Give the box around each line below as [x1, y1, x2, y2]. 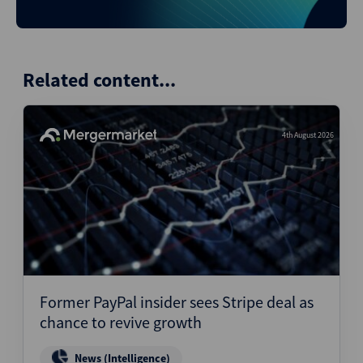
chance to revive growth [40, 312, 202, 332]
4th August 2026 [282, 130, 334, 140]
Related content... [23, 67, 176, 92]
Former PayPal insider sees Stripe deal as [40, 292, 314, 312]
